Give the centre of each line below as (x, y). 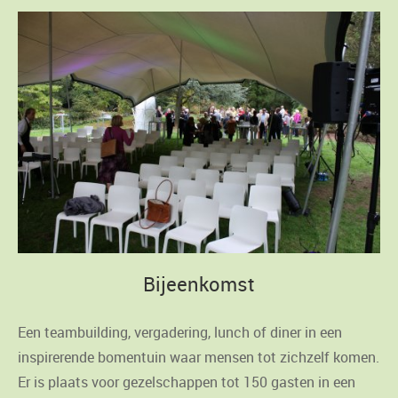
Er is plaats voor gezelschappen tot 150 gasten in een (187, 382)
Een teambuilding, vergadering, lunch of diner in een (180, 333)
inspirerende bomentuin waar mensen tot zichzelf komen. (199, 358)
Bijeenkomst (199, 284)
